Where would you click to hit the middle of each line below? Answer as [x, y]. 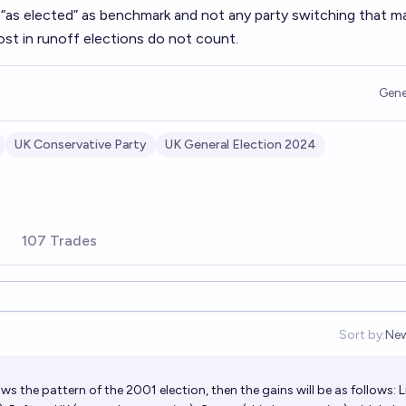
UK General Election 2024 [241, 145]
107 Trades [59, 241]
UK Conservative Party [81, 145]
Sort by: [362, 335]
